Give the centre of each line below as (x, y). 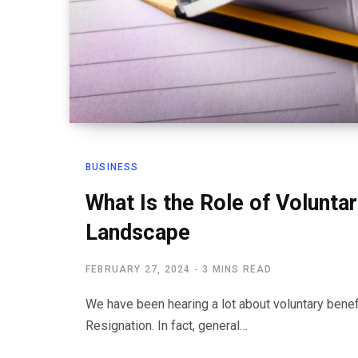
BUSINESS (112, 167)
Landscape (138, 232)
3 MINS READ (237, 269)
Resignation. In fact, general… (167, 325)
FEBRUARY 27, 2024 (138, 269)
